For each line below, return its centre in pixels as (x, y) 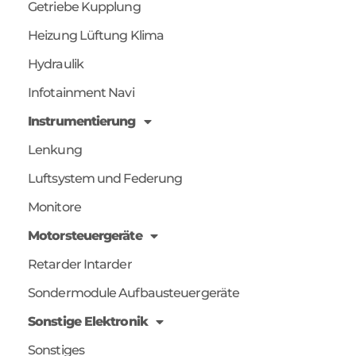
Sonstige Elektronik (88, 321)
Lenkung (55, 150)
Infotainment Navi (81, 93)
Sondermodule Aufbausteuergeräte (134, 293)
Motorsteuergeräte (85, 236)
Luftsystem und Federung (105, 178)
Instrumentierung (82, 121)
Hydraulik (56, 64)
